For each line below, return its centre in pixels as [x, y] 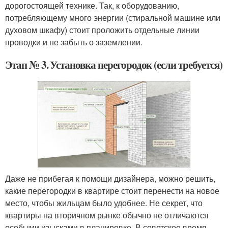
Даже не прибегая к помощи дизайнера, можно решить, [110, 178]
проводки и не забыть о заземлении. [74, 42]
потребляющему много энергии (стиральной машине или [113, 17]
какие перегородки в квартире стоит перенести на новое [112, 190]
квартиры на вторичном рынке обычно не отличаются [107, 215]
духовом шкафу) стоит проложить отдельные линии [102, 30]
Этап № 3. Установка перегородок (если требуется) [114, 64]
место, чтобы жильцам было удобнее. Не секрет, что [104, 203]
